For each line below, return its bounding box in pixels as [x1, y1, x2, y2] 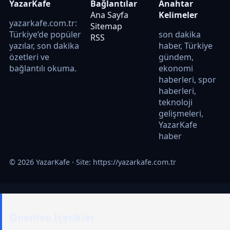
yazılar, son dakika [9, 40, 79, 51]
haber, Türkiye [158, 40, 213, 51]
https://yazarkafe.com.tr [93, 157, 176, 167]
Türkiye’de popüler [9, 28, 81, 40]
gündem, [158, 51, 194, 63]
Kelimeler [158, 9, 198, 21]
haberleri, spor [158, 73, 216, 85]
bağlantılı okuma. [9, 62, 76, 74]
